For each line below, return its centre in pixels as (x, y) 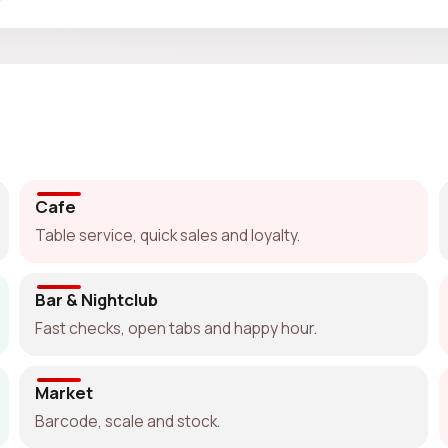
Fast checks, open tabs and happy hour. (176, 327)
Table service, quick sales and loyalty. (168, 234)
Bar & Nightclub (97, 299)
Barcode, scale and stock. (128, 420)
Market (64, 392)
